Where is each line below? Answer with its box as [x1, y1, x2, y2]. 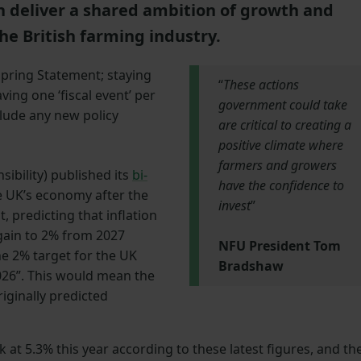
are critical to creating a [218, 116, 351, 135]
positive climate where [218, 136, 343, 155]
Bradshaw [218, 257, 284, 276]
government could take [218, 96, 347, 114]
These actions [222, 76, 299, 94]
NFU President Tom [218, 237, 341, 255]
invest [218, 197, 251, 215]
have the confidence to [218, 176, 344, 195]
